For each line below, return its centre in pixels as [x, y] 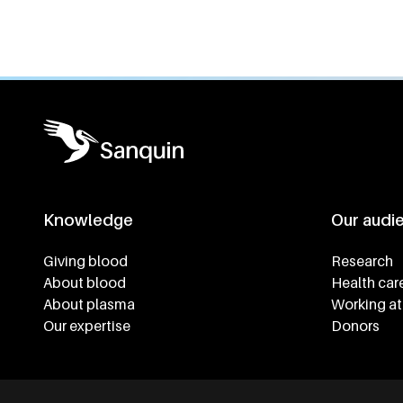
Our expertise [87, 326]
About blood [85, 282]
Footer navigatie [113, 241]
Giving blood [85, 261]
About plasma [89, 304]
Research [362, 261]
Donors [355, 326]
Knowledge [88, 220]
